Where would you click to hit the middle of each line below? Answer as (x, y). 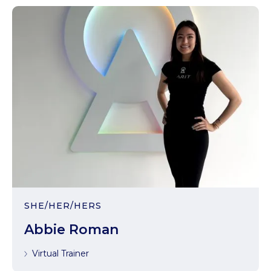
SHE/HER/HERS (63, 206)
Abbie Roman (71, 230)
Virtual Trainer (60, 253)
